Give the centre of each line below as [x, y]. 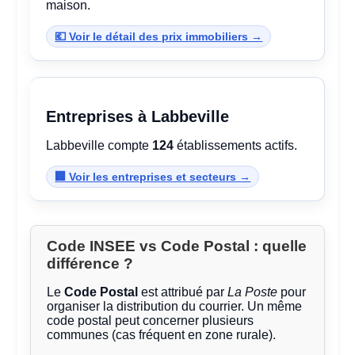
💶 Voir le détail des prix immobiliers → [159, 37]
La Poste [253, 292]
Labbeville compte [99, 146]
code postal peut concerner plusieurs [151, 321]
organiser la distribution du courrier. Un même [175, 307]
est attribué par [183, 292]
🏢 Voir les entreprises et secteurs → [153, 177]
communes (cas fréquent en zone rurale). [162, 335]
